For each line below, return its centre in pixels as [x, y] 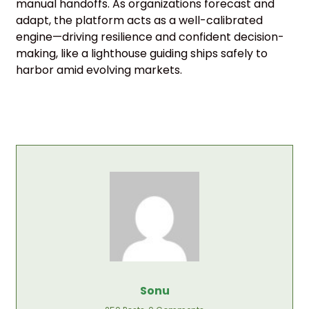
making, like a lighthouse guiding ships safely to [142, 53]
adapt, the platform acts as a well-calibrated [139, 20]
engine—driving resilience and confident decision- [150, 37]
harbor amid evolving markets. [99, 70]
